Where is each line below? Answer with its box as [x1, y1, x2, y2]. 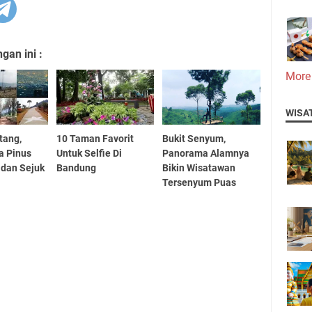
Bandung [56, 162, 96, 173]
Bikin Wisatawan [162, 162, 236, 173]
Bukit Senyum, [162, 132, 226, 144]
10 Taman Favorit [56, 132, 134, 144]
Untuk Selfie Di [56, 147, 122, 159]
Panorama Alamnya [162, 147, 250, 159]
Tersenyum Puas [162, 176, 237, 188]
